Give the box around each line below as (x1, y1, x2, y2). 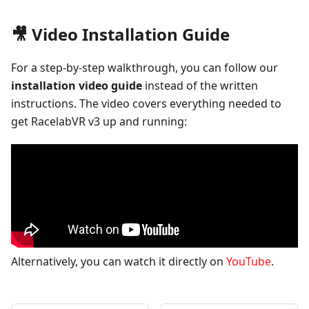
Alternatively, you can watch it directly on (11, 254, 226, 270)
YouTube (226, 254, 271, 270)
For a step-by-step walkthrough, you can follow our (11, 60, 278, 76)
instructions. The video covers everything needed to (11, 96, 281, 112)
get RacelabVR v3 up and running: (11, 114, 187, 130)
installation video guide (11, 78, 142, 94)
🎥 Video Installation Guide (11, 23, 230, 46)
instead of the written (142, 78, 258, 94)
